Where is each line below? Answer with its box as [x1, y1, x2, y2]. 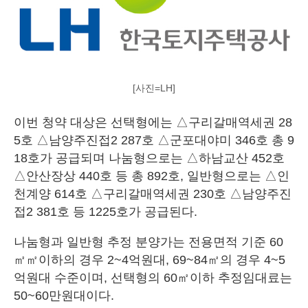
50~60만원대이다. [14, 288, 114, 302]
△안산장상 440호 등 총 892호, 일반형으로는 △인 [14, 168, 289, 183]
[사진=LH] [133, 82, 175, 93]
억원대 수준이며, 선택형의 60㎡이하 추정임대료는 [14, 270, 292, 285]
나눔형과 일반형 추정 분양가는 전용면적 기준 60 [14, 234, 283, 249]
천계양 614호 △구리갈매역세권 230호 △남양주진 [14, 186, 291, 201]
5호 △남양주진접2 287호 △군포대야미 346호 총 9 [14, 133, 294, 147]
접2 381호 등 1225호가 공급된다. [14, 204, 197, 219]
